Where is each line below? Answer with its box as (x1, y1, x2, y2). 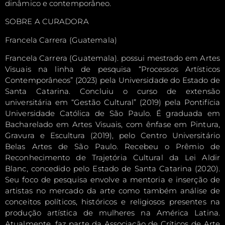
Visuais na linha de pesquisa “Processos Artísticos (5, 64, 220, 74)
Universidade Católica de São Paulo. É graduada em (5, 108, 220, 118)
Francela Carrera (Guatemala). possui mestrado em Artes (5, 53, 220, 63)
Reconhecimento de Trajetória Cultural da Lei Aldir (5, 152, 220, 162)
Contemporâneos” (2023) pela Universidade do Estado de (5, 75, 220, 85)
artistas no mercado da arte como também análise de (5, 185, 220, 195)
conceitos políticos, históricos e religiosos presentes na (5, 196, 220, 206)
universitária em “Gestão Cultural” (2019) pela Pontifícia (5, 97, 220, 107)
